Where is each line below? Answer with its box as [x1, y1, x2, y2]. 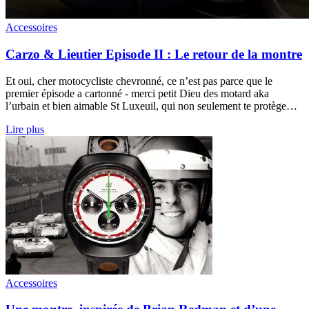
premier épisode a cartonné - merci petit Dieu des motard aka [6, 87, 269, 99]
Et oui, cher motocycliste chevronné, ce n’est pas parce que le [6, 74, 272, 87]
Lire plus [6, 123, 44, 135]
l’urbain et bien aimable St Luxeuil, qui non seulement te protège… [6, 99, 297, 112]
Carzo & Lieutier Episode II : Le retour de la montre [6, 46, 302, 61]
